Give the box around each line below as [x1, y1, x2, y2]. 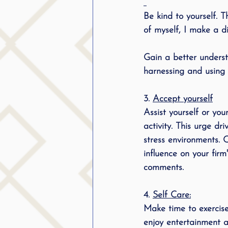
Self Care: [153, 190, 191, 200]
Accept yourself [153, 94, 213, 104]
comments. [144, 163, 187, 173]
